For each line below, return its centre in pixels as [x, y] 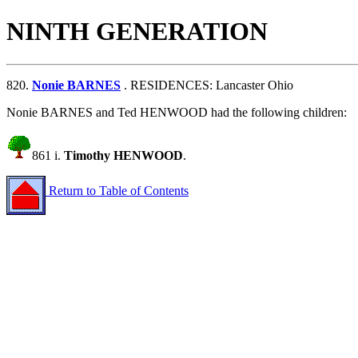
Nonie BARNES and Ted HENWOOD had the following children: [177, 112]
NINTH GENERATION [137, 32]
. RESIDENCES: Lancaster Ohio [207, 85]
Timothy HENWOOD [123, 155]
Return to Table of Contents [117, 191]
